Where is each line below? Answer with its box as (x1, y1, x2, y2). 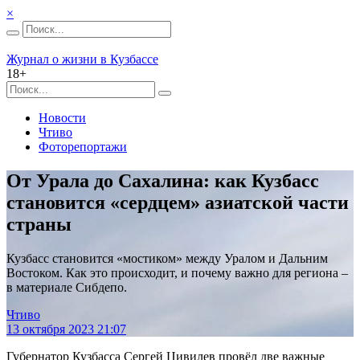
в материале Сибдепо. (6, 280, 127, 294)
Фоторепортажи (39, 140, 127, 153)
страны (6, 213, 72, 235)
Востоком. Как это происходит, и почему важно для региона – (6, 265, 348, 280)
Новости (39, 111, 86, 125)
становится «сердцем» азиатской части (6, 191, 349, 213)
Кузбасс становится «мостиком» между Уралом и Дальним (6, 251, 328, 265)
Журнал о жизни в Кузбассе (6, 52, 158, 66)
